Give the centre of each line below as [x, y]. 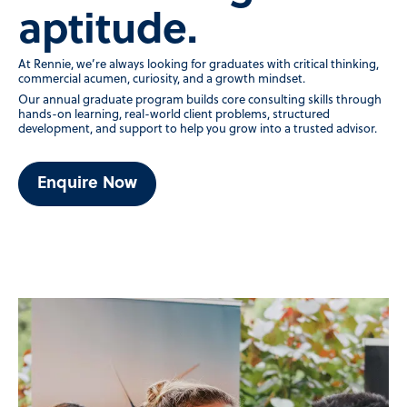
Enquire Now [87, 184]
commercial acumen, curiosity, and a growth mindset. [162, 80]
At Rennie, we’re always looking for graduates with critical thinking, [199, 65]
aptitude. [108, 33]
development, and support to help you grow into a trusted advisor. [198, 130]
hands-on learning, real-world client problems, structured [174, 115]
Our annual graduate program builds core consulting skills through [200, 101]
